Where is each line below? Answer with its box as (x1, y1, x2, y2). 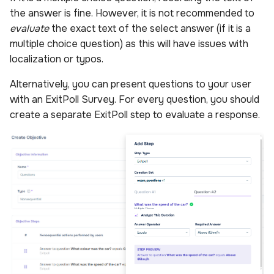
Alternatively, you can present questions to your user (10, 78, 251, 91)
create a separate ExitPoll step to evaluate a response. (10, 108, 260, 122)
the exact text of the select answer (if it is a (49, 22, 251, 35)
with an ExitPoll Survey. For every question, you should (10, 93, 259, 106)
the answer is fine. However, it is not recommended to (10, 7, 254, 20)
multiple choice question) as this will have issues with (10, 37, 248, 51)
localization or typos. (10, 53, 103, 66)
